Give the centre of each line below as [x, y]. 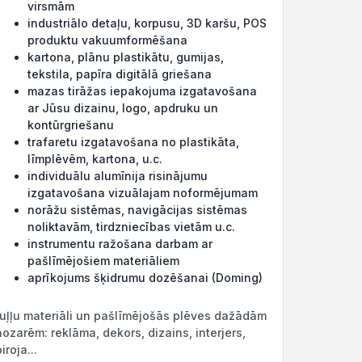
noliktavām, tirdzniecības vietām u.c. [133, 227]
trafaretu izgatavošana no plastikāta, [133, 142]
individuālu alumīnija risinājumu [118, 176]
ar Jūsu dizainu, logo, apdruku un [123, 108]
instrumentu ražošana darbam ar [120, 244]
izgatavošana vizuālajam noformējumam [144, 193]
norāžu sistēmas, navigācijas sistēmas [137, 210]
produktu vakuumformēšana [109, 40]
